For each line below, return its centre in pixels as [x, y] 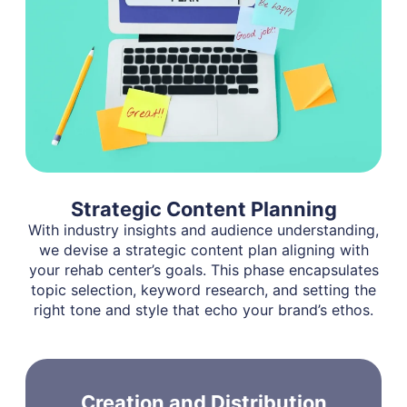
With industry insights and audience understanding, [203, 229]
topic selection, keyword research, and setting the [203, 289]
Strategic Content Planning [203, 208]
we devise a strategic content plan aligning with [203, 249]
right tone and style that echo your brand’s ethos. [203, 309]
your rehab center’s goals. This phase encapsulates [203, 269]
